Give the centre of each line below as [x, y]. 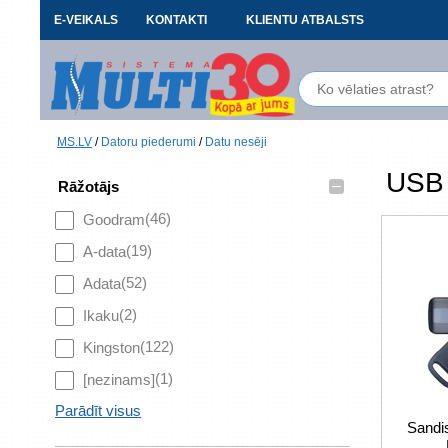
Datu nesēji [236, 142]
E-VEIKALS [86, 20]
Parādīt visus [98, 410]
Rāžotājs [88, 186]
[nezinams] [119, 379]
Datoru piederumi [148, 142]
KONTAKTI [176, 20]
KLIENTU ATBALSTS [305, 20]
